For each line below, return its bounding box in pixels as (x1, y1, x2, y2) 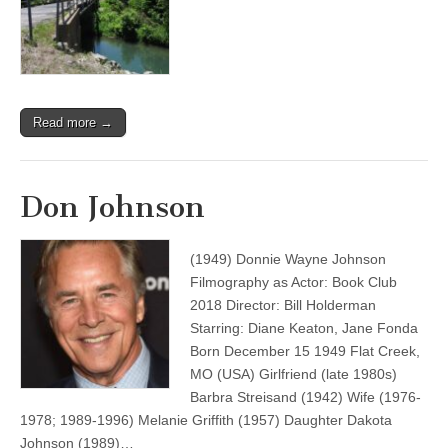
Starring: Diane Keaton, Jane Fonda (190, 320, 426, 336)
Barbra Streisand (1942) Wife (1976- (190, 389, 421, 405)
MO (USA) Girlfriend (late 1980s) (190, 366, 397, 382)
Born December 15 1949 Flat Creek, (190, 343, 420, 359)
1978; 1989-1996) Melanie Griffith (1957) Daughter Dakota (20, 412, 392, 428)
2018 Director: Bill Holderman (190, 297, 376, 313)
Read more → (33, 115, 113, 130)
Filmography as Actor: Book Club (190, 274, 397, 290)
